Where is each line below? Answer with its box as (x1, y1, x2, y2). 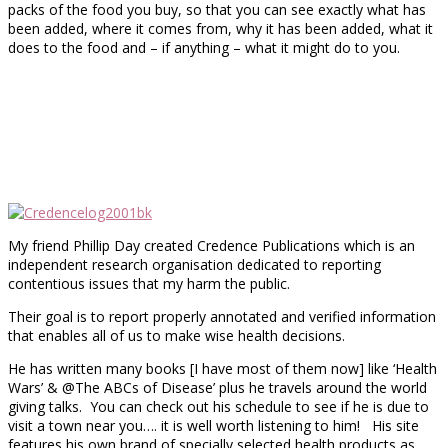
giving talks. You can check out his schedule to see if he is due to (8, 396, 429, 416)
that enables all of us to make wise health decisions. (8, 325, 345, 345)
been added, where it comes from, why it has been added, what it (8, 18, 433, 38)
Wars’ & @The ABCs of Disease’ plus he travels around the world (8, 377, 427, 397)
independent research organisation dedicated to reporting (8, 254, 381, 274)
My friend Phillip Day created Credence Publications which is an (8, 235, 415, 255)
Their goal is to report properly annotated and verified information (8, 306, 436, 326)
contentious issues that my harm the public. (8, 273, 290, 293)
